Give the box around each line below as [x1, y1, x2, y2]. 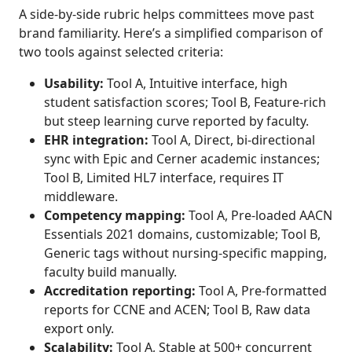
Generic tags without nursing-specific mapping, [44, 244, 327, 262]
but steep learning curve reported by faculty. [44, 112, 309, 130]
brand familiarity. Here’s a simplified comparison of [19, 24, 323, 42]
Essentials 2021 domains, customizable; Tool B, [44, 225, 321, 244]
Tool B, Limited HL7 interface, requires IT [44, 169, 284, 187]
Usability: [44, 75, 104, 93]
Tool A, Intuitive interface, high [104, 75, 288, 93]
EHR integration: [44, 131, 148, 149]
